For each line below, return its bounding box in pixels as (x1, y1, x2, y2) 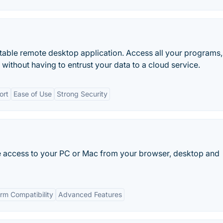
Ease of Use (13, 90, 52, 98)
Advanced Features (58, 190, 122, 199)
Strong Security (57, 90, 108, 98)
